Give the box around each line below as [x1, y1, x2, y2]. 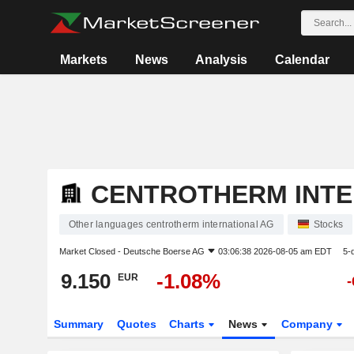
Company [281, 318, 337, 330]
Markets [60, 53, 108, 66]
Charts [169, 318, 209, 330]
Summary [53, 318, 104, 330]
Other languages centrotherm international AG [68, 219, 274, 230]
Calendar [274, 53, 330, 66]
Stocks [313, 219, 343, 230]
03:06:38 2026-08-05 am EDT [217, 247, 332, 256]
